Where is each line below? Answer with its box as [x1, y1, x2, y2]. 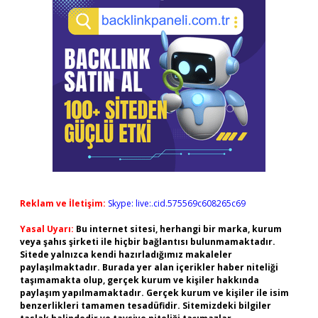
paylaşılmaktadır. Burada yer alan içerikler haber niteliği [20, 261, 278, 273]
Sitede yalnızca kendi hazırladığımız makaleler [20, 248, 232, 261]
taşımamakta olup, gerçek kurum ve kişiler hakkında [20, 274, 259, 286]
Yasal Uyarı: [20, 223, 74, 235]
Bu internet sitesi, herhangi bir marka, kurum [76, 223, 282, 235]
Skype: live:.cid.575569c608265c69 [108, 197, 246, 209]
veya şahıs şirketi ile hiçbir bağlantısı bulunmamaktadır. [20, 236, 275, 248]
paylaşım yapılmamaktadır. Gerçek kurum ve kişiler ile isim [20, 287, 289, 299]
